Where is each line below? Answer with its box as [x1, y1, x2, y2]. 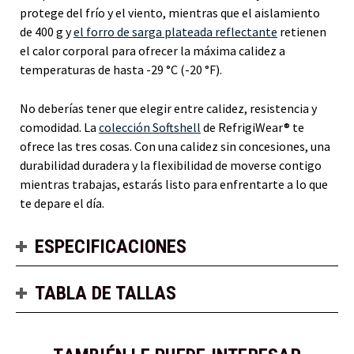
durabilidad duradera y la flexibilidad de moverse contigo [20, 156, 322, 173]
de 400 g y [20, 23, 73, 40]
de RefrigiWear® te [201, 119, 304, 135]
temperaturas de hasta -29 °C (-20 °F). [20, 61, 222, 77]
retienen [277, 23, 326, 40]
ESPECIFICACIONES [35, 235, 186, 258]
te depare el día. [20, 194, 104, 211]
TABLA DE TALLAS [35, 281, 176, 304]
